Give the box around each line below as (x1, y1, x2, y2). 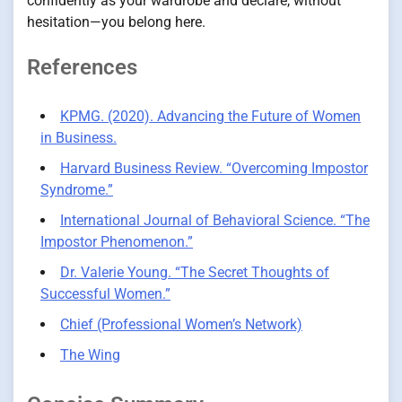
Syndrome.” (40, 181, 113, 199)
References (27, 55, 137, 81)
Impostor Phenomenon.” (40, 233, 193, 251)
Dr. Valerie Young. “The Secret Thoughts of (60, 264, 329, 282)
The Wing (60, 346, 120, 364)
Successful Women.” (40, 285, 170, 303)
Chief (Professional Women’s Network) (60, 316, 302, 334)
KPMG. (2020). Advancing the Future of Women (60, 108, 361, 126)
